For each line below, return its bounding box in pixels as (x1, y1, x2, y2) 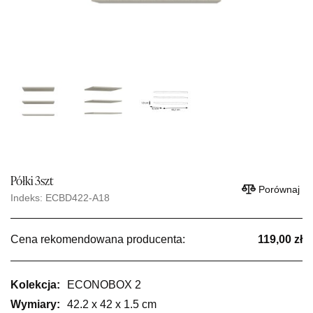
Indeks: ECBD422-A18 (10, 192, 110, 203)
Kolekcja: (10, 279, 60, 291)
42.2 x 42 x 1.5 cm (67, 298, 156, 310)
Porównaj (259, 183, 300, 195)
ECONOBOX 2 (67, 279, 141, 291)
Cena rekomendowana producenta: (10, 233, 185, 245)
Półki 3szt (10, 176, 53, 188)
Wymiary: (10, 298, 60, 310)
